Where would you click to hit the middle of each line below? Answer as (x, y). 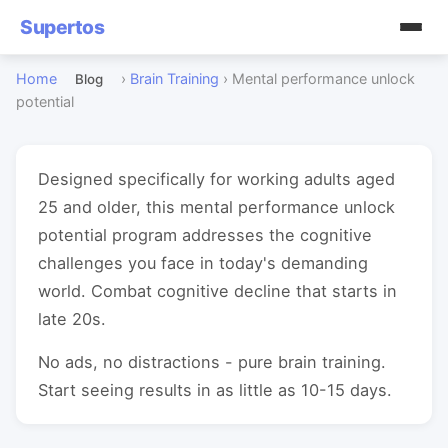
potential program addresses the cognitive (205, 235)
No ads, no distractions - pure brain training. (212, 362)
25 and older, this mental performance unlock (216, 207)
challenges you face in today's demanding (203, 263)
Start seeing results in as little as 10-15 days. (215, 390)
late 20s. (72, 319)
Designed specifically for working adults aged (216, 179)
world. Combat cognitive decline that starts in (217, 291)
